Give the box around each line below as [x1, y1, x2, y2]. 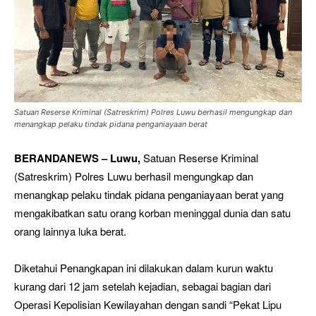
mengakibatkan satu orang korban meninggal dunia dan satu [14, 205, 291, 221]
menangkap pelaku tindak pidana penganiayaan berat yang [14, 187, 284, 202]
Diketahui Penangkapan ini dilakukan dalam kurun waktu [14, 260, 273, 276]
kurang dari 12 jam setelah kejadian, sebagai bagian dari [14, 279, 271, 294]
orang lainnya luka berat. [14, 224, 126, 239]
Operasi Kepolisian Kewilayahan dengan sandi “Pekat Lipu [14, 297, 281, 312]
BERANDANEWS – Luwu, [14, 150, 140, 166]
